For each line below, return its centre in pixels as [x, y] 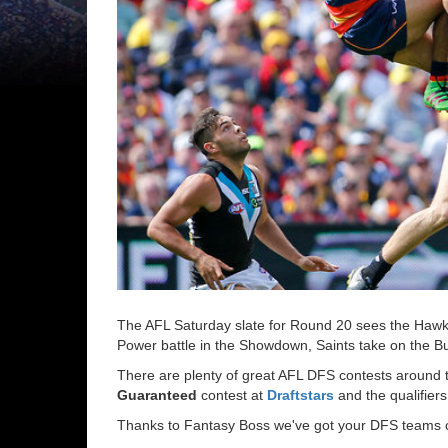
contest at [232, 394]
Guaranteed [157, 394]
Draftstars [300, 394]
